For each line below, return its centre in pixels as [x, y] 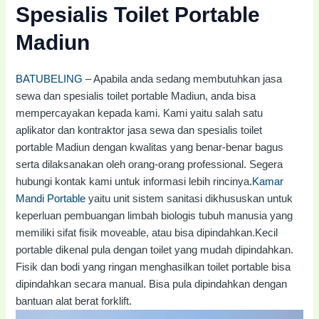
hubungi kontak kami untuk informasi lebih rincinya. [134, 181]
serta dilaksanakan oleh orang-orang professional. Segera [150, 164]
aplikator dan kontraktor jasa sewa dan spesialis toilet [139, 130]
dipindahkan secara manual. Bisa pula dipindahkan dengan [152, 284]
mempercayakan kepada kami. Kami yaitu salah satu [140, 113]
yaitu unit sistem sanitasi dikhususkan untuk [189, 198]
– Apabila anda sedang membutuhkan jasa [183, 79]
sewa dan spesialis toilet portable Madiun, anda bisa [136, 96]
